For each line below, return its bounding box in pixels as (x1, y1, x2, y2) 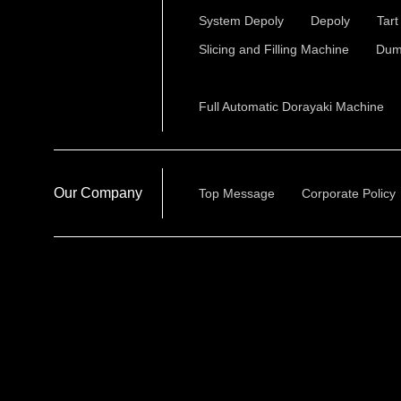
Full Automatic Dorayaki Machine (199, 99, 384, 114)
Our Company (54, 185, 142, 200)
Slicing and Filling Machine (199, 42, 349, 56)
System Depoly (199, 13, 284, 28)
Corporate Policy (302, 186, 396, 200)
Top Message (199, 186, 275, 200)
